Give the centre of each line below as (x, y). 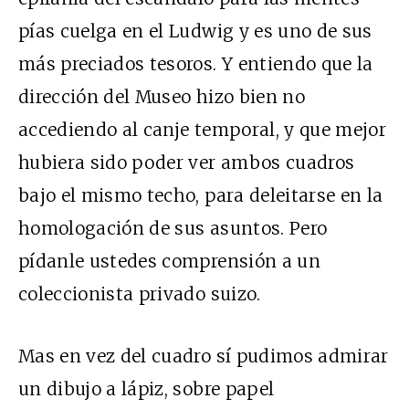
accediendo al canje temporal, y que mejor (203, 129)
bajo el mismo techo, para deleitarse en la (201, 195)
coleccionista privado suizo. (140, 294)
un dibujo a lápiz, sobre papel (147, 388)
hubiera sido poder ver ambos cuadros (187, 162)
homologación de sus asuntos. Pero (173, 228)
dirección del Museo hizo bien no (162, 96)
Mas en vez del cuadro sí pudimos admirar (204, 356)
